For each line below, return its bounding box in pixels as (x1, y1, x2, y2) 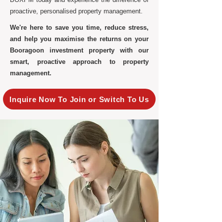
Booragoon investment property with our (10, 47, 149, 54)
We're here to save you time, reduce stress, (10, 24, 149, 31)
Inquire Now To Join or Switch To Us (9, 95, 149, 104)
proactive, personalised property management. (10, 7, 143, 15)
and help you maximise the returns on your (10, 35, 149, 43)
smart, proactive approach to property (10, 58, 149, 65)
